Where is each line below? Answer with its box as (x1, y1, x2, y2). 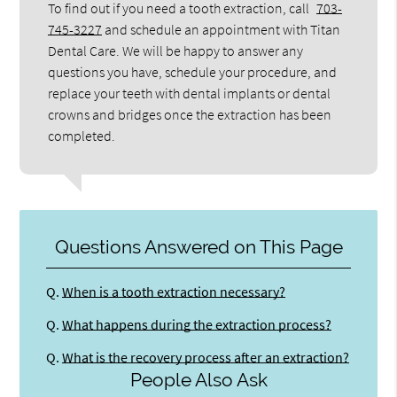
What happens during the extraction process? (62, 315, 332, 333)
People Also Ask (129, 369, 268, 392)
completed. (48, 126, 116, 144)
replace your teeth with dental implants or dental (48, 83, 331, 102)
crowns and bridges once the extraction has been (48, 105, 332, 123)
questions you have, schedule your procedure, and (48, 62, 338, 81)
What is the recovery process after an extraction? (62, 348, 350, 366)
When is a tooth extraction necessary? (62, 283, 286, 300)
